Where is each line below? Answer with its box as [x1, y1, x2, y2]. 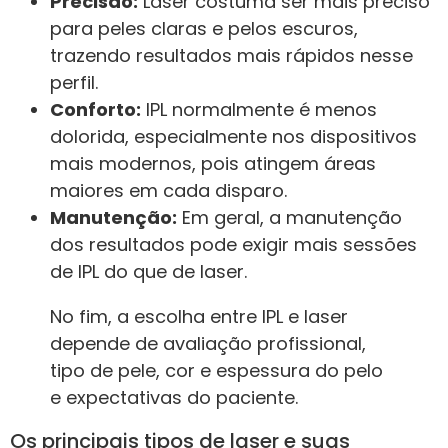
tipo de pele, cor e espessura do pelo [50, 357, 383, 383]
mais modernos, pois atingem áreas [50, 150, 376, 176]
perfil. [50, 69, 98, 95]
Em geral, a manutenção [177, 204, 402, 230]
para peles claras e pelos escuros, [50, 15, 358, 41]
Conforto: [50, 96, 141, 122]
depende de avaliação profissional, [50, 330, 366, 356]
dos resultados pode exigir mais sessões [50, 231, 417, 257]
